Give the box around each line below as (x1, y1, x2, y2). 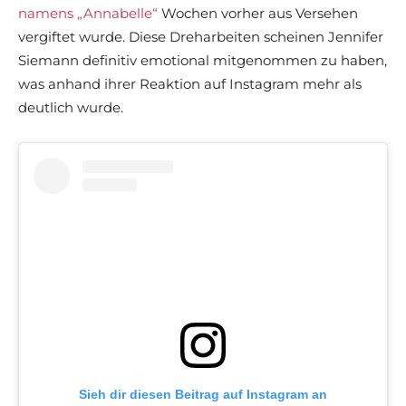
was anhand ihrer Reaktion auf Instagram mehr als (18, 75, 362, 93)
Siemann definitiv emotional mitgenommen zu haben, (18, 52, 387, 70)
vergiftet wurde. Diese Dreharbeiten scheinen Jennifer (18, 28, 383, 46)
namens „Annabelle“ (18, 5, 158, 23)
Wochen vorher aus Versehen (158, 5, 358, 23)
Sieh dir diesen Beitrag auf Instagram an (79, 387, 327, 402)
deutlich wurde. (18, 99, 123, 117)
